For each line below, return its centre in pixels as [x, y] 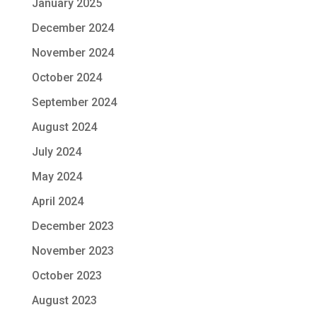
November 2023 [73, 251]
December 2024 [73, 28]
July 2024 [56, 152]
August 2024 [64, 127]
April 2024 [57, 201]
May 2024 [57, 177]
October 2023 [67, 276]
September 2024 [74, 102]
